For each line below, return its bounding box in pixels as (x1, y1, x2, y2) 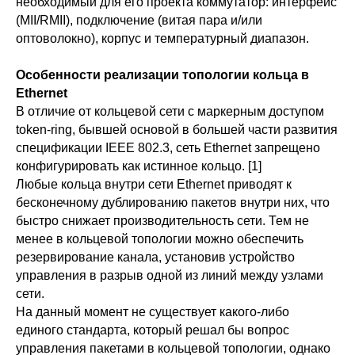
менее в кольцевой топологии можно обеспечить (16, 231, 303, 246)
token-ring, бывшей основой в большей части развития (16, 122, 338, 136)
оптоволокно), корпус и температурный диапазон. (16, 31, 309, 45)
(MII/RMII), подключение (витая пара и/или (16, 13, 262, 27)
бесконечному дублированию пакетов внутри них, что (16, 195, 330, 209)
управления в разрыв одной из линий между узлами (16, 268, 323, 282)
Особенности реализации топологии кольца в (16, 67, 309, 82)
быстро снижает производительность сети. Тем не (16, 213, 309, 227)
